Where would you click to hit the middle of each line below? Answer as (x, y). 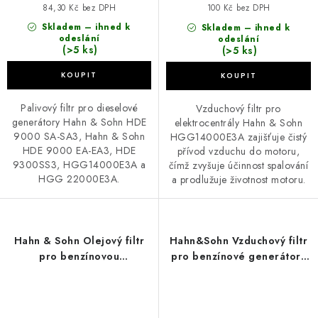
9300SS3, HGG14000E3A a (79, 165)
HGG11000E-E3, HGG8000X (209, 272)
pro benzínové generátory (238, 257)
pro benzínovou (79, 257)
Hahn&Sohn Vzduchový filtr (238, 241)
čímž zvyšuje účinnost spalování (238, 166)
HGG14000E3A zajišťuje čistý (238, 137)
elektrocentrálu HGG (79, 272)
